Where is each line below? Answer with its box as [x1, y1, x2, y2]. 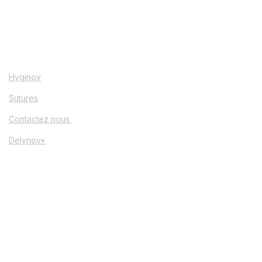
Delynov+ [9, 135, 46, 145]
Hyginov [9, 71, 41, 82]
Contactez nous [9, 113, 72, 124]
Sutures [9, 92, 38, 103]
